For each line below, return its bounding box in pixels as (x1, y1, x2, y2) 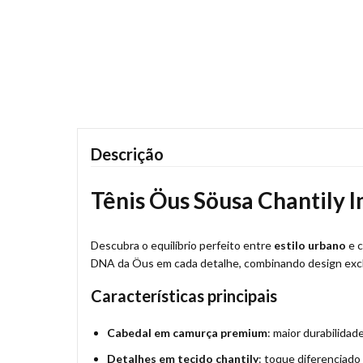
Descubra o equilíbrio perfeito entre (91, 237, 274, 252)
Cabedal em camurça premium (107, 325, 267, 340)
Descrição (91, 144, 164, 164)
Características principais (91, 285, 277, 305)
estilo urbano (274, 237, 346, 252)
